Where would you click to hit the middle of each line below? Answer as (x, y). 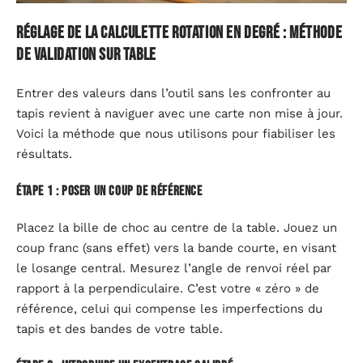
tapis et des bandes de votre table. (120, 329)
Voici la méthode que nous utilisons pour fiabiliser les (176, 134)
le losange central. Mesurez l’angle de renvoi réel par (174, 268)
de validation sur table (86, 54)
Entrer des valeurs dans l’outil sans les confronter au (173, 93)
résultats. (44, 154)
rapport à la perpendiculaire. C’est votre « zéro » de (168, 288)
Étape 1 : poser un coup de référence (109, 191)
